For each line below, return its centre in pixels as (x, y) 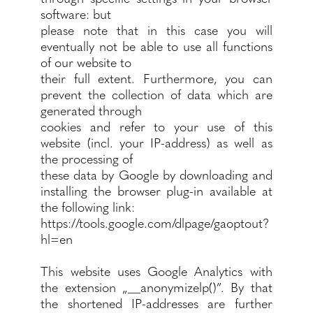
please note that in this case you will (156, 30)
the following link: (88, 206)
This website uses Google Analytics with (156, 271)
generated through (92, 110)
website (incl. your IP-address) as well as (156, 142)
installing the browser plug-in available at (156, 190)
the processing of (87, 158)
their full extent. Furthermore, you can (156, 78)
